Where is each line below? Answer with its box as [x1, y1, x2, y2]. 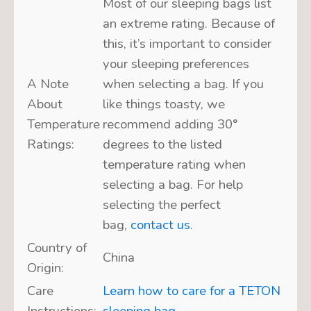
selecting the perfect [102, 195, 221, 214]
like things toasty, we [102, 94, 225, 113]
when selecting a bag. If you [102, 74, 264, 93]
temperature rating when [102, 155, 246, 174]
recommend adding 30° [102, 115, 237, 133]
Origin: [26, 258, 64, 277]
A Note [26, 74, 69, 93]
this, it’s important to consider [102, 34, 271, 53]
